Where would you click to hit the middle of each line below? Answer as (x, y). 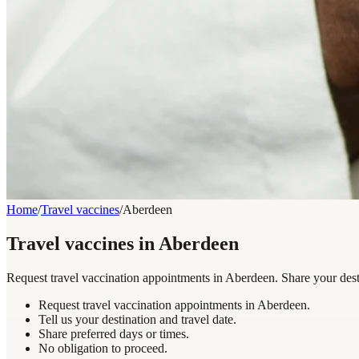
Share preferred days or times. (114, 333)
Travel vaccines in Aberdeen (123, 243)
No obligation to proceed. (103, 348)
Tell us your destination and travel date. (137, 319)
